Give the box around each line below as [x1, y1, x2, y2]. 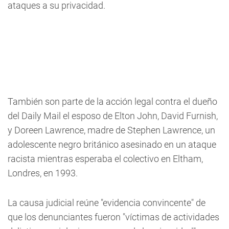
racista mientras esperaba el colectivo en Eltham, [8, 153, 203, 164]
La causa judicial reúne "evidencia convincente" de [8, 197, 205, 208]
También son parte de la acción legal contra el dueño [8, 96, 217, 107]
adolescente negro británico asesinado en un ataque [8, 139, 216, 150]
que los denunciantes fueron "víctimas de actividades [8, 212, 219, 222]
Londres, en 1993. [8, 168, 78, 178]
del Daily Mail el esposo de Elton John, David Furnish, [8, 110, 218, 121]
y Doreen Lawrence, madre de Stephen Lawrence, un [8, 125, 215, 135]
